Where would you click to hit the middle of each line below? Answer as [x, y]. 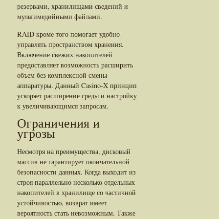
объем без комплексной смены [62, 75]
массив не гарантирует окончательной [73, 161]
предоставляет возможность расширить [75, 65]
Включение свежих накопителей [65, 54]
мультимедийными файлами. [60, 16]
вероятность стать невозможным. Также [76, 213]
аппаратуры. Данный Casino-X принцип [77, 85]
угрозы [36, 133]
